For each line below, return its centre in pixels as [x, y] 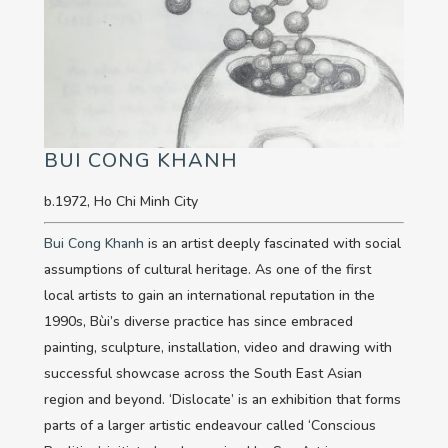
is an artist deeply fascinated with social [272, 244]
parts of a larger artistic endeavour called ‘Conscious [210, 426]
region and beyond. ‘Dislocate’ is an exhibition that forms [222, 400]
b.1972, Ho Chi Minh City [121, 202]
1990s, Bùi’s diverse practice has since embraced [198, 322]
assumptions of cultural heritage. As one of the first [207, 270]
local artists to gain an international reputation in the [209, 296]
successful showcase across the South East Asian [203, 374]
